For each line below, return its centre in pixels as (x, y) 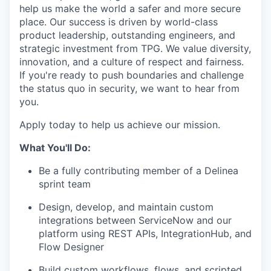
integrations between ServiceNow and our (135, 220)
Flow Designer (71, 247)
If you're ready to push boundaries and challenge (132, 75)
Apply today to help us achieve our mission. (120, 125)
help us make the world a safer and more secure (130, 8)
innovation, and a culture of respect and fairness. (132, 62)
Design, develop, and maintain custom (126, 207)
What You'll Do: (55, 148)
